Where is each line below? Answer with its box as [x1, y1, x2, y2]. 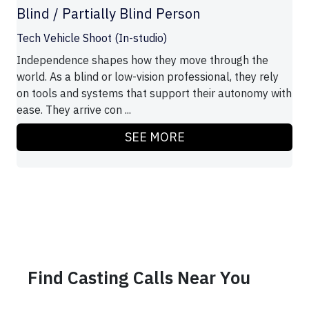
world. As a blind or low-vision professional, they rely [17, 70, 279, 84]
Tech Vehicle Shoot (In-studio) [17, 31, 167, 46]
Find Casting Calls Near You [28, 266, 250, 290]
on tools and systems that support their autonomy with [17, 86, 292, 101]
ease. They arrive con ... [17, 103, 131, 117]
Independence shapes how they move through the [17, 53, 268, 68]
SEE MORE [124, 129, 185, 146]
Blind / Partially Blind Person [17, 4, 201, 23]
